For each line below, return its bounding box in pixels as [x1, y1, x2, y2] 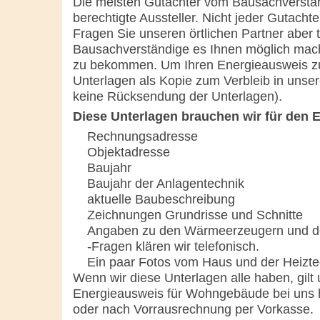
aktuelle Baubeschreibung [87, 191, 235, 206]
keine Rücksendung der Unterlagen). [73, 89, 282, 104]
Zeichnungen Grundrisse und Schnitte [87, 207, 303, 222]
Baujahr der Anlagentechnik [87, 176, 244, 191]
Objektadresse [87, 144, 170, 159]
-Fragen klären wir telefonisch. [87, 239, 259, 254]
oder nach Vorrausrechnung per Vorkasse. [73, 301, 314, 316]
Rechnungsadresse [87, 129, 198, 144]
